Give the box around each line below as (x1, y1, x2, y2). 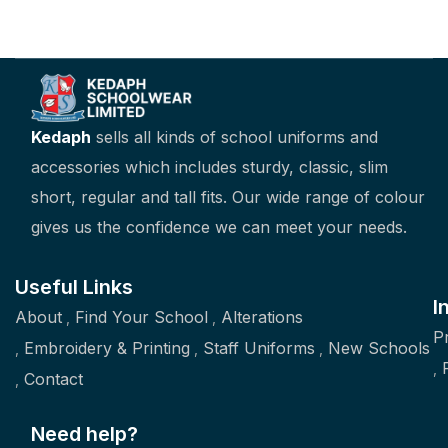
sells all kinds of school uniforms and (96, 126, 378, 147)
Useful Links (15, 274, 133, 299)
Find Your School (75, 306, 208, 327)
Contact (24, 368, 83, 389)
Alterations (221, 306, 303, 327)
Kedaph (31, 126, 91, 147)
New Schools (328, 337, 430, 358)
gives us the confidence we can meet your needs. (31, 216, 407, 237)
